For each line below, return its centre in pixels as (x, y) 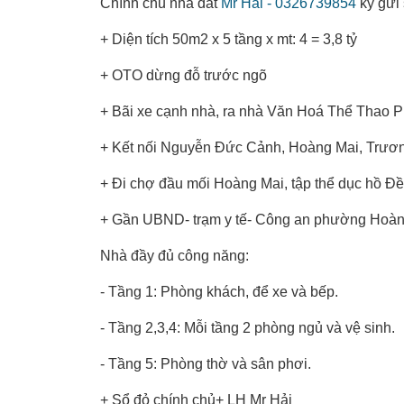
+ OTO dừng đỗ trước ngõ (184, 75)
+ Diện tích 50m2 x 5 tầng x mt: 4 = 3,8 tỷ (229, 39)
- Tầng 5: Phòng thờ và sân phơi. (206, 363)
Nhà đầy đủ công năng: (174, 255)
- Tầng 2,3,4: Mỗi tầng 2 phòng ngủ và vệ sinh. (248, 327)
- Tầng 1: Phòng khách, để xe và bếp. (219, 291)
